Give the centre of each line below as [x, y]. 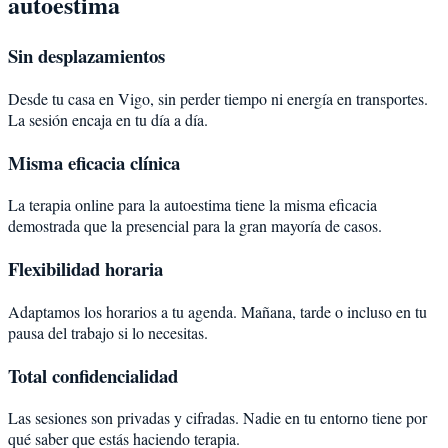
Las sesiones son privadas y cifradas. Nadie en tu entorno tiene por [217, 418]
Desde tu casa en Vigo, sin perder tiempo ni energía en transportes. [218, 98]
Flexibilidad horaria [85, 269]
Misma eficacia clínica [94, 162]
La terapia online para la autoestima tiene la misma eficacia [192, 205]
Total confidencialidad [93, 375]
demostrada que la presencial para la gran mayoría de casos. [195, 226]
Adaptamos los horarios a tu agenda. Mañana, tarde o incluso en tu [217, 311]
